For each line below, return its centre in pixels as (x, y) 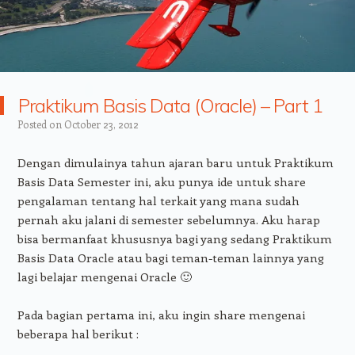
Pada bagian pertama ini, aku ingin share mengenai (161, 314)
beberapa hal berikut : (78, 333)
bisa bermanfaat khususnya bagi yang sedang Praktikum (174, 238)
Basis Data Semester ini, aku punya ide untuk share (161, 181)
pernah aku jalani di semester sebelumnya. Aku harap (168, 219)
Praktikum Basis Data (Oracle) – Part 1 (170, 105)
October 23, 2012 (101, 124)
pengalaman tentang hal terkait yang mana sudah (158, 200)
